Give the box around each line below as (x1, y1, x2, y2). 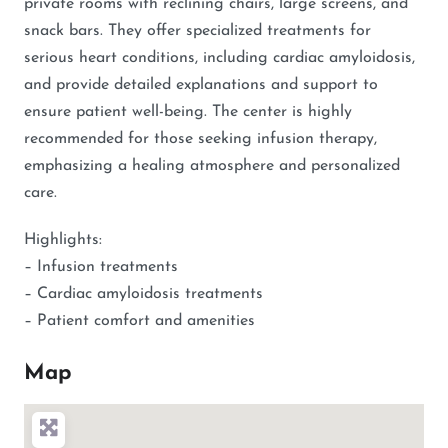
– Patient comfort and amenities (24, 312, 255, 329)
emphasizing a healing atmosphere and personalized (24, 157, 400, 174)
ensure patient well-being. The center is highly (24, 103, 352, 120)
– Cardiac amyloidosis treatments (24, 285, 263, 302)
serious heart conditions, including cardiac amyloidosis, (24, 49, 415, 66)
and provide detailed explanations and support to (24, 76, 378, 93)
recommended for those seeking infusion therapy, (24, 130, 377, 147)
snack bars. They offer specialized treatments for (24, 22, 371, 39)
